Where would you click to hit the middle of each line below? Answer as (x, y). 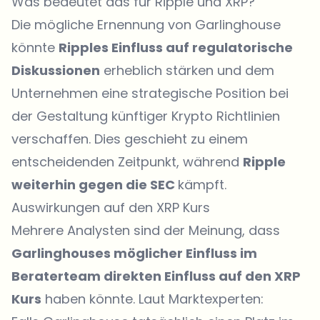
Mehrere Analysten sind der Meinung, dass (146, 230)
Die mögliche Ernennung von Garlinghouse (146, 25)
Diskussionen (56, 70)
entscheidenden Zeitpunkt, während (127, 162)
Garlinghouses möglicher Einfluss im (134, 253)
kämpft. (202, 185)
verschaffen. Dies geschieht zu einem (130, 139)
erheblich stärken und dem (187, 70)
